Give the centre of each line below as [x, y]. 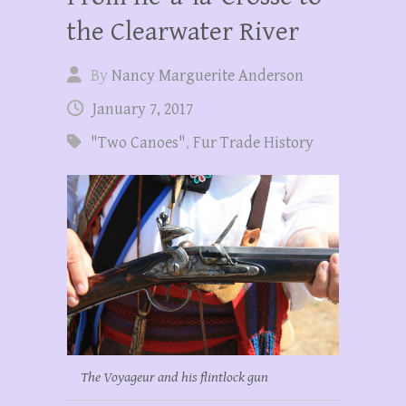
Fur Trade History [253, 142]
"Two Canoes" [138, 142]
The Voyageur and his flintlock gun [174, 378]
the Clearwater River [183, 31]
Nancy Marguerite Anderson [208, 75]
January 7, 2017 [143, 109]
